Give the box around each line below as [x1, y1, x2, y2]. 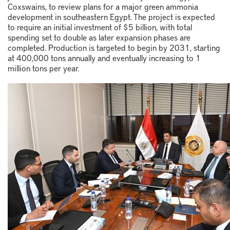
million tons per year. [8, 62, 79, 74]
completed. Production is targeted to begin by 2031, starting [8, 42, 220, 53]
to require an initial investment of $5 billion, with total [8, 21, 192, 33]
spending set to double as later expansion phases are [8, 31, 190, 43]
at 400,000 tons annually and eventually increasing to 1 [8, 52, 201, 64]
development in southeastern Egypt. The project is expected [8, 11, 215, 23]
